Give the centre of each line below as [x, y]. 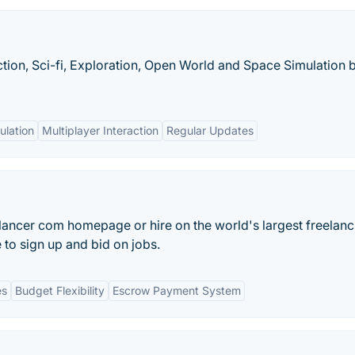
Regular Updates [210, 130]
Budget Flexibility [60, 290]
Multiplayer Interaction [100, 130]
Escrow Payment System [177, 290]
